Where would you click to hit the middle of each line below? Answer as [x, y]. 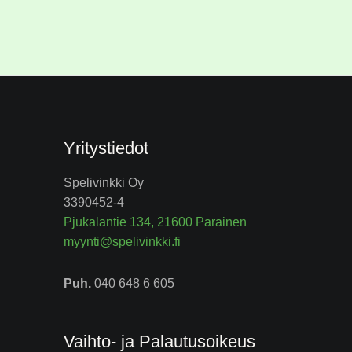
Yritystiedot [106, 148]
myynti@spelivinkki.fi [122, 242]
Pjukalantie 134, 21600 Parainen [155, 222]
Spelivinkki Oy [104, 183]
